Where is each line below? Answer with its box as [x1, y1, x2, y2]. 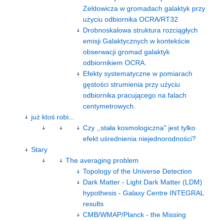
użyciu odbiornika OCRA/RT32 [83, 15, 178, 23]
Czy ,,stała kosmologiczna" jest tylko [83, 123, 195, 132]
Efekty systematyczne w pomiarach [83, 69, 192, 77]
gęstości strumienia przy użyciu [83, 80, 180, 88]
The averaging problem [66, 156, 139, 164]
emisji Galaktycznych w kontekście [83, 37, 190, 45]
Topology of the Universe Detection [83, 167, 192, 175]
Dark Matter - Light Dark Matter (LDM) [83, 178, 202, 186]
